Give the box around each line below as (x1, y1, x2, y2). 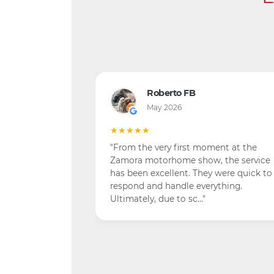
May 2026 (147, 103, 182, 112)
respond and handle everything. (110, 181, 242, 191)
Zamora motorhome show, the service (110, 155, 270, 165)
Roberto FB (147, 87, 195, 98)
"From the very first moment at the (110, 143, 257, 152)
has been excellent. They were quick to (110, 168, 272, 178)
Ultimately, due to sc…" (110, 194, 206, 204)
